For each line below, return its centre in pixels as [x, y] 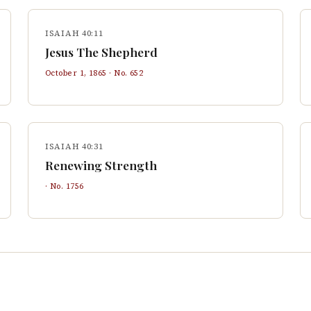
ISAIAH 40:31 [74, 146]
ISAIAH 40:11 [74, 33]
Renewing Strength [101, 165]
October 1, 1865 [76, 73]
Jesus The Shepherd [101, 52]
